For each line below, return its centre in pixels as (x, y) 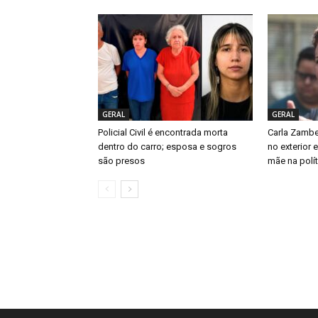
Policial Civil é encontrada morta (163, 133)
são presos (121, 161)
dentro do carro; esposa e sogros (167, 147)
